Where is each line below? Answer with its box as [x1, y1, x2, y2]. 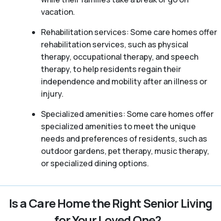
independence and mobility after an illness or [40, 75, 207, 87]
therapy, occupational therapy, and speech [40, 51, 198, 62]
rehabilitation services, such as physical [40, 38, 188, 50]
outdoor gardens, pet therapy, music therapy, [40, 145, 209, 156]
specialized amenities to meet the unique [40, 120, 196, 132]
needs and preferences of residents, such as [40, 133, 207, 144]
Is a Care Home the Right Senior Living [9, 194, 212, 211]
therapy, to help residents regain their [40, 63, 181, 74]
